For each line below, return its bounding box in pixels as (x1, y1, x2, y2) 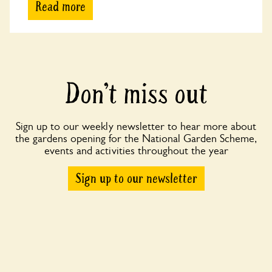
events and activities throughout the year (44, 144, 228, 157)
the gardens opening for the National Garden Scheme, (15, 132, 257, 145)
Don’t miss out (64, 76, 208, 112)
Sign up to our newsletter (75, 170, 197, 188)
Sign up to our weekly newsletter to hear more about (16, 120, 256, 133)
